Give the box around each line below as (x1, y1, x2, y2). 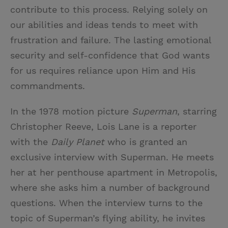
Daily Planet (51, 136, 104, 147)
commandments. (10, 80, 85, 91)
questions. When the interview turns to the (10, 197, 203, 208)
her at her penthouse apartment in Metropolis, (10, 166, 217, 178)
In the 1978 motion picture (10, 105, 132, 117)
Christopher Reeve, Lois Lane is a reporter (10, 121, 196, 132)
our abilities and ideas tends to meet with (10, 19, 198, 30)
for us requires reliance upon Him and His (10, 65, 195, 76)
